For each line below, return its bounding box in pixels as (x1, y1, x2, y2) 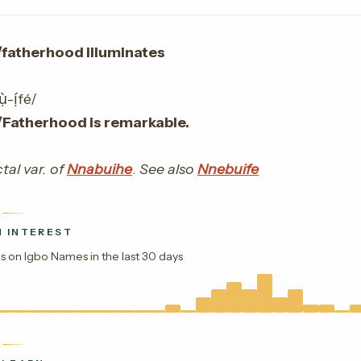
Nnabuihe (67, 160, 132, 178)
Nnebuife (197, 160, 259, 178)
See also (139, 160, 197, 178)
